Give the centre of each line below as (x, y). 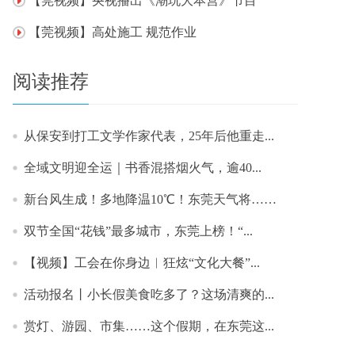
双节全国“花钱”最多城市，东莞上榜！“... (138, 231)
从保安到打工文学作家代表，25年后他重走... (149, 136)
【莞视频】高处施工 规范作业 (113, 32)
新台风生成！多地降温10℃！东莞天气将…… (150, 199)
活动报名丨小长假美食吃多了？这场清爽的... (149, 294)
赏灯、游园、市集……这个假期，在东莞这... (149, 326)
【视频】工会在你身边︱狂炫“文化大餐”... (142, 263)
